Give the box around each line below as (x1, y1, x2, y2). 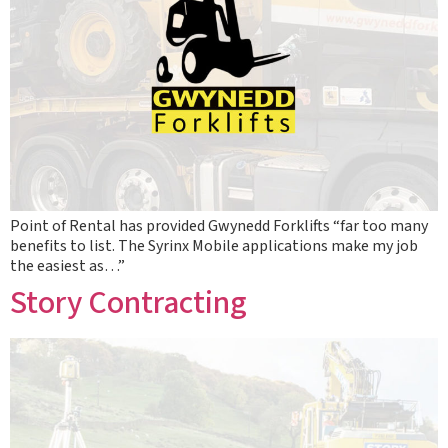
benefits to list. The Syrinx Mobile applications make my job (10, 235, 418, 257)
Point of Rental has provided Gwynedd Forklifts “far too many (10, 215, 428, 237)
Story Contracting (10, 280, 247, 326)
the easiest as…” (10, 255, 125, 277)
